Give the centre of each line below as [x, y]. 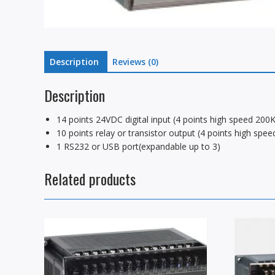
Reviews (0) [135, 62]
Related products [90, 178]
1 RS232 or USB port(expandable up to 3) [138, 146]
